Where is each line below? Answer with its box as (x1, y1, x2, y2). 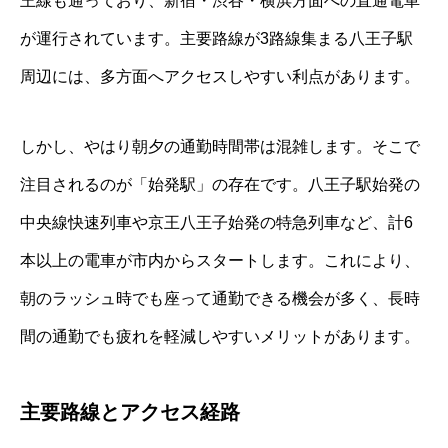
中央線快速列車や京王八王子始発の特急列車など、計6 (20, 213, 413, 231)
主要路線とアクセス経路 (20, 400, 240, 423)
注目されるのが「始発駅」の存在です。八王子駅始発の (20, 175, 420, 193)
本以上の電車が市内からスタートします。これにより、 (20, 251, 420, 269)
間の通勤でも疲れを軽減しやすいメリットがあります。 (20, 327, 420, 345)
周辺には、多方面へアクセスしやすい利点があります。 (20, 67, 420, 85)
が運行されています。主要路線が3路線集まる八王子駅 (20, 29, 413, 47)
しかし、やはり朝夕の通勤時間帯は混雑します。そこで (20, 137, 420, 155)
